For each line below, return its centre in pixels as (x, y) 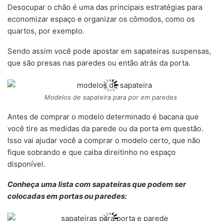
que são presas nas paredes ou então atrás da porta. (99, 63)
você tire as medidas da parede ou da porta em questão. (105, 129)
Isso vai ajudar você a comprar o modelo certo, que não (104, 141)
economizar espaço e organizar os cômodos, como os (101, 19)
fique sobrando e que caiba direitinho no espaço (92, 152)
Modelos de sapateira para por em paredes (110, 97)
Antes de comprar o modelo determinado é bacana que (103, 117)
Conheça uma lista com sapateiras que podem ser (97, 184)
